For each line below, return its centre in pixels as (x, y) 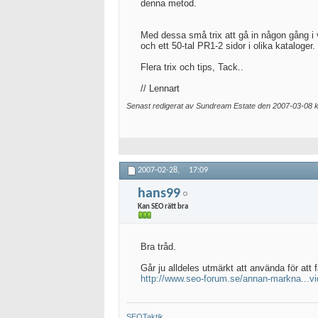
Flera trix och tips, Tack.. (192, 67)
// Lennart (160, 88)
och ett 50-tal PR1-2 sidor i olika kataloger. (228, 46)
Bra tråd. (158, 247)
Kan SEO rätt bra (163, 207)
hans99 (159, 193)
